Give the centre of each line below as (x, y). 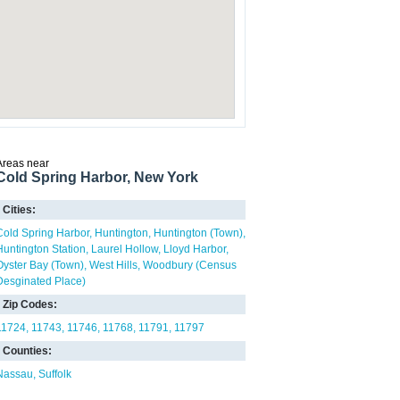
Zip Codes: (30, 304)
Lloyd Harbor (195, 249)
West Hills (113, 265)
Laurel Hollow (125, 249)
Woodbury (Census (190, 265)
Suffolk (55, 374)
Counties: (27, 351)
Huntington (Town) (198, 233)
